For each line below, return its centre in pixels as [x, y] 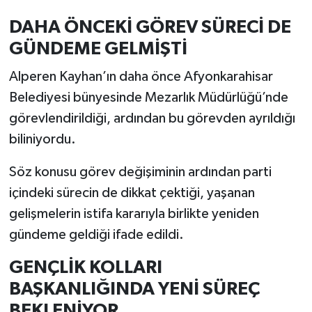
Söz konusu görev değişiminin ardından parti [140, 172]
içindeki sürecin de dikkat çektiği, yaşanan [132, 193]
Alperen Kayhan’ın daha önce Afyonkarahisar [141, 76]
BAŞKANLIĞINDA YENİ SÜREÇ [134, 289]
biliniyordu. [42, 139]
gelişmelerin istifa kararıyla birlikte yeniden [134, 213]
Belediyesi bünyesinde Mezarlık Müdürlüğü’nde [148, 97]
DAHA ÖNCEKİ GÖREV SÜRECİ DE [150, 28]
